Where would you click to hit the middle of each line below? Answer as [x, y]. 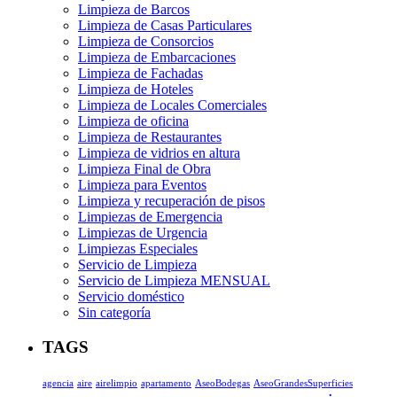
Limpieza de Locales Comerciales [172, 105]
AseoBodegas [222, 383]
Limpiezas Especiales [138, 249]
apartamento [166, 383]
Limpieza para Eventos [142, 185]
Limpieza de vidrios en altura [159, 153]
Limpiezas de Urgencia [143, 233]
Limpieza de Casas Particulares [165, 26]
